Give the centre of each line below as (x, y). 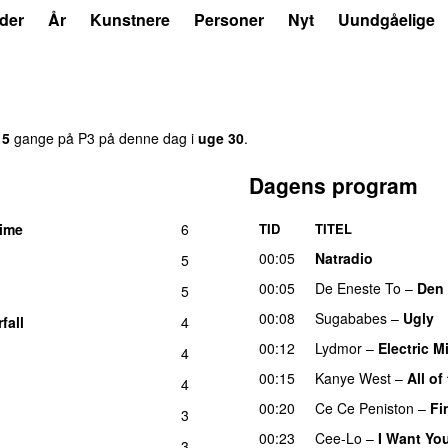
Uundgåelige (386, 19)
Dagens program (333, 184)
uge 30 (221, 137)
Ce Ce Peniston (364, 407)
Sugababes (351, 317)
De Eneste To (358, 287)
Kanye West (353, 377)
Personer (229, 19)
